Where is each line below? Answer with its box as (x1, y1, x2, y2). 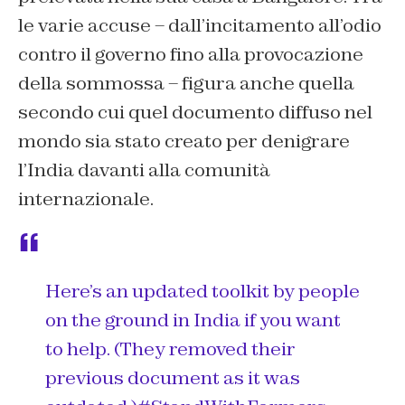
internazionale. (18, 187, 154, 212)
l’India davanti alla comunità (18, 158, 270, 183)
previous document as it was (45, 366, 300, 391)
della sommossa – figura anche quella (18, 71, 354, 96)
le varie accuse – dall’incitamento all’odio (18, 14, 381, 38)
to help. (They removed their (45, 337, 296, 362)
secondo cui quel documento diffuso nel (18, 100, 372, 125)
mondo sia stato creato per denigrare (18, 129, 350, 154)
